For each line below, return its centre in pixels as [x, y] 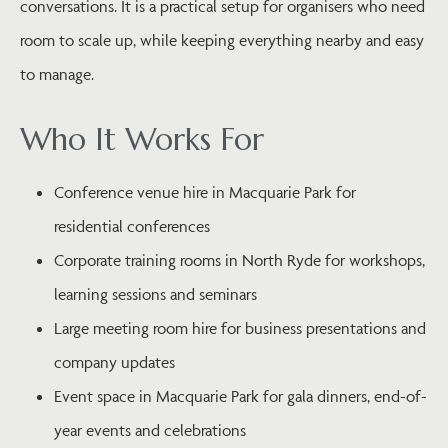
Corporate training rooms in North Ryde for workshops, [239, 259]
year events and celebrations [150, 429]
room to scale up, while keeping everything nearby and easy [222, 40]
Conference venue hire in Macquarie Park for [205, 191]
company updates [114, 361]
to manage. [57, 74]
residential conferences [132, 225]
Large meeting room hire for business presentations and [240, 327]
